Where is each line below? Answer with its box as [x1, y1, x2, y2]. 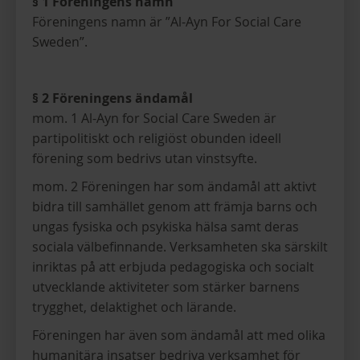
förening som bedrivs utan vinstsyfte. [32, 149, 257, 167]
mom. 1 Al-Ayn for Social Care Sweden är [32, 109, 276, 127]
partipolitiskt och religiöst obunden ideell [32, 129, 281, 147]
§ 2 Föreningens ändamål [32, 89, 193, 107]
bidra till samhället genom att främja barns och [32, 198, 317, 215]
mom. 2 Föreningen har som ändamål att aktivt [32, 178, 317, 195]
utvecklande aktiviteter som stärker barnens [32, 278, 300, 296]
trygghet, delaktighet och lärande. [32, 298, 236, 316]
